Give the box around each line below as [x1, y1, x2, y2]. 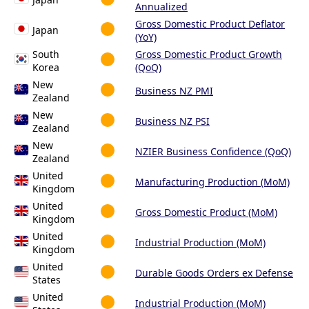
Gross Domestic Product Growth [135, 48, 282, 61]
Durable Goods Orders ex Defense [135, 266, 293, 280]
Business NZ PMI [135, 84, 213, 98]
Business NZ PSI [135, 114, 210, 128]
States [32, 273, 61, 287]
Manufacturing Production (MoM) [135, 175, 290, 189]
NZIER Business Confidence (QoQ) [135, 145, 291, 159]
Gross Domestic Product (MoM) [135, 206, 277, 219]
